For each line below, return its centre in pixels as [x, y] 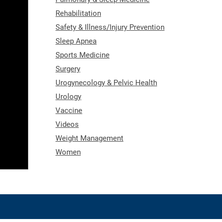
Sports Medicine [83, 55]
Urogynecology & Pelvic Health [106, 83]
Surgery [68, 69]
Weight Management [89, 138]
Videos [67, 124]
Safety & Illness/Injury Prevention [110, 27]
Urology [68, 96]
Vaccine [69, 110]
